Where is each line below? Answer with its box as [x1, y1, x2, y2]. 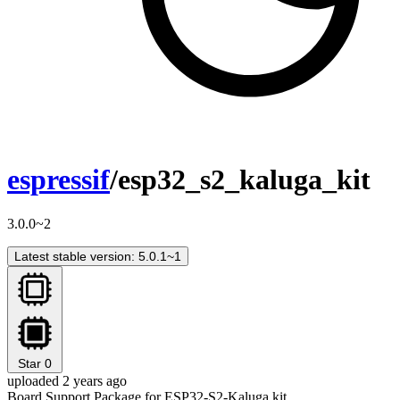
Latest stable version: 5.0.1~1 [14, 248, 181, 263]
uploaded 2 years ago [7, 372, 127, 388]
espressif [7, 163, 110, 196]
